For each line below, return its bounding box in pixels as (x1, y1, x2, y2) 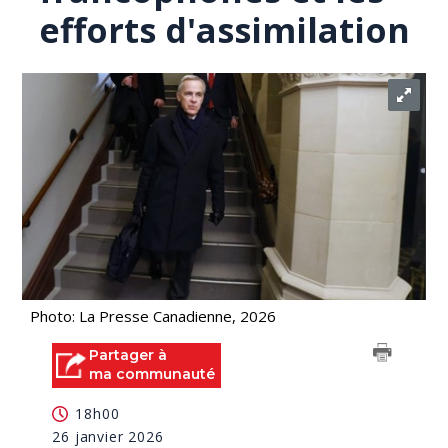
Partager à (89, 346, 168, 364)
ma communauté (89, 365, 216, 383)
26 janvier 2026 (52, 426, 164, 446)
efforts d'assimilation (39, 7, 411, 53)
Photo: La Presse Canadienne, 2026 (30, 306, 277, 326)
